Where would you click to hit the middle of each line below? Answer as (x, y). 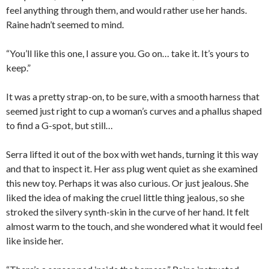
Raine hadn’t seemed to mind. (65, 25)
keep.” (18, 68)
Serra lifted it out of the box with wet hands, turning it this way (132, 154)
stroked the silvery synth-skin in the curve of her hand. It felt (128, 212)
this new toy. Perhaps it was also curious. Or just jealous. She (127, 183)
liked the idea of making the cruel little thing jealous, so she (125, 198)
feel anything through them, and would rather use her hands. (126, 10)
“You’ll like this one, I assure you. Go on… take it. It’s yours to (128, 53)
